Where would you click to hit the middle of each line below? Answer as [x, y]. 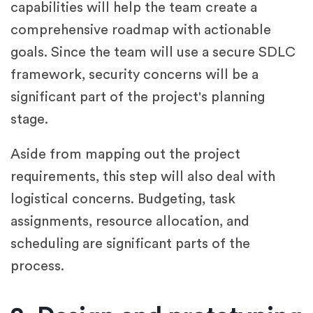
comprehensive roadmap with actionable [141, 30]
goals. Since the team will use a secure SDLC [153, 53]
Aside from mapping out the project [125, 155]
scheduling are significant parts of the [130, 244]
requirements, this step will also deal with [143, 177]
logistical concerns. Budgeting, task [123, 199]
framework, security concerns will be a [134, 75]
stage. [29, 120]
